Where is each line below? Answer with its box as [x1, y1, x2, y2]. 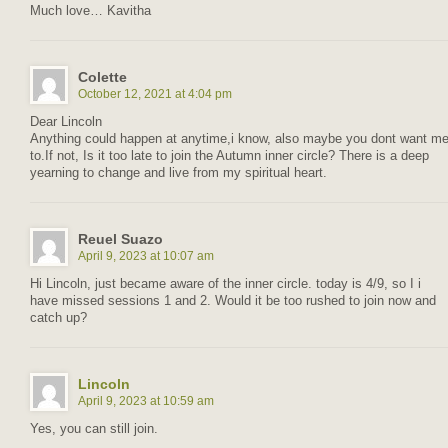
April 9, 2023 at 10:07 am [78, 248, 214, 263]
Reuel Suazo [78, 230, 163, 247]
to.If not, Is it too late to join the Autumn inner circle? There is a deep [30, 148, 429, 163]
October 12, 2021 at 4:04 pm [78, 86, 232, 101]
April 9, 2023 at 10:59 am [78, 393, 214, 408]
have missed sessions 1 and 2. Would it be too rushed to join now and [30, 293, 436, 308]
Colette [78, 68, 127, 85]
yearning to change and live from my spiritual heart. [30, 165, 327, 180]
